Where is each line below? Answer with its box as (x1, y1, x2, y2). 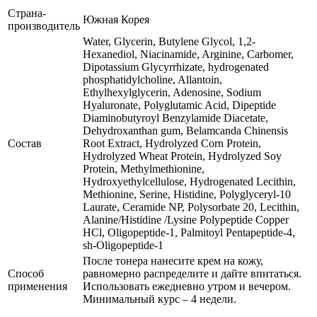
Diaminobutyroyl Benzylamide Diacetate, (83, 111, 268, 124)
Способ (8, 267, 44, 279)
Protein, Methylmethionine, (83, 162, 204, 175)
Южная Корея (83, 13, 149, 25)
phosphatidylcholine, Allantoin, (83, 73, 222, 86)
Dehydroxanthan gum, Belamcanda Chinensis (83, 124, 288, 137)
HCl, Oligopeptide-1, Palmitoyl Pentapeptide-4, (83, 226, 295, 238)
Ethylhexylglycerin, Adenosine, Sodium (83, 86, 261, 98)
